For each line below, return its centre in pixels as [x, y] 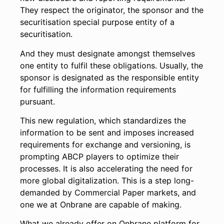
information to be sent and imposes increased [107, 132]
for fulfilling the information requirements [98, 89]
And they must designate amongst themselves [107, 53]
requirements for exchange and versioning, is [105, 144]
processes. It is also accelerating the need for [106, 168]
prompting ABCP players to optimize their [99, 156]
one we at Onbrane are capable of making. [101, 204]
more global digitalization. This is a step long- [107, 180]
